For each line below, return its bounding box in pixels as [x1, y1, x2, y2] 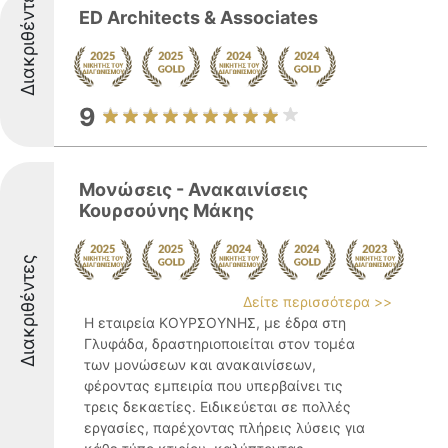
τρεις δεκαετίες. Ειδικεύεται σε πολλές [84, 398, 351, 415]
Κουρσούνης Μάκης [79, 200, 254, 221]
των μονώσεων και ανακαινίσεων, [84, 356, 316, 373]
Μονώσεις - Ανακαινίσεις [79, 179, 308, 200]
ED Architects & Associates [79, 7, 318, 28]
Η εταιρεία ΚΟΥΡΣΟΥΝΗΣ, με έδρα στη [84, 314, 346, 331]
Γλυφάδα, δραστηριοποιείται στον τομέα [84, 335, 355, 352]
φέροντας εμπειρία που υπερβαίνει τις [84, 377, 343, 394]
